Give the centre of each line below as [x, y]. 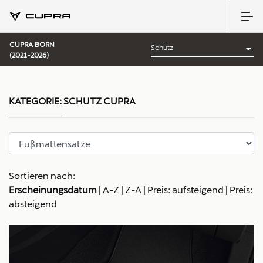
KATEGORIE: [35, 101]
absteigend [33, 203]
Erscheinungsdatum [53, 189]
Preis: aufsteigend [186, 189]
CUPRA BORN [32, 44]
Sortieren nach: [42, 175]
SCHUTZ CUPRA [99, 101]
